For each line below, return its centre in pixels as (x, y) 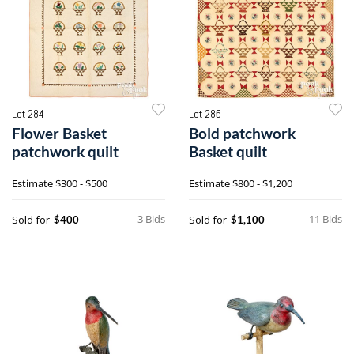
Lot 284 (28, 113)
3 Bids (151, 218)
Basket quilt (228, 151)
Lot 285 (205, 113)
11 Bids (326, 218)
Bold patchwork (242, 133)
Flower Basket (59, 133)
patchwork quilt (65, 151)
